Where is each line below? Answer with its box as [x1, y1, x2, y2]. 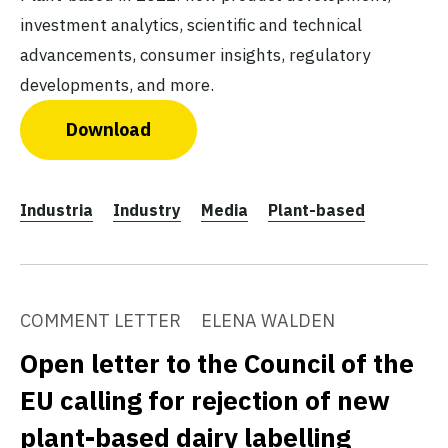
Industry [113, 200, 181, 221]
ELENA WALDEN [201, 309, 335, 333]
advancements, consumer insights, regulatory [20, 44, 370, 67]
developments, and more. [20, 74, 214, 97]
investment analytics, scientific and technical [20, 14, 362, 37]
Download [66, 118, 151, 142]
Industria [20, 200, 93, 221]
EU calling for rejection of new [20, 383, 390, 418]
